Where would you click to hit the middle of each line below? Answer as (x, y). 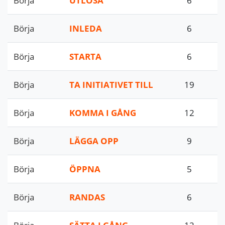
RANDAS (87, 197)
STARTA (85, 57)
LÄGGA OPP (94, 141)
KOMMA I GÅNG (103, 113)
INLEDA (86, 28)
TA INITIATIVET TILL (111, 85)
